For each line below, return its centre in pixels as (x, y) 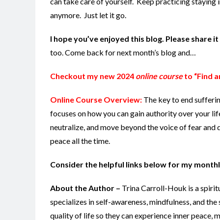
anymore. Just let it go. (88, 15)
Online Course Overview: (96, 99)
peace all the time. (80, 140)
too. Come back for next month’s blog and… (123, 52)
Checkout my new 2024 (93, 76)
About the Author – (86, 188)
